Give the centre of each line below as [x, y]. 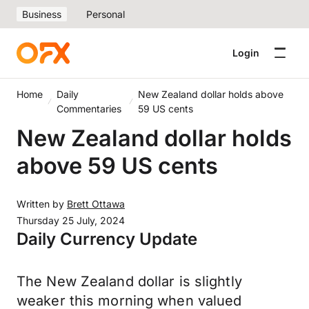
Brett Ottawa [96, 204]
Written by [42, 204]
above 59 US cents [120, 166]
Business [42, 14]
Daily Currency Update [107, 239]
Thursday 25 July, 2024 [71, 220]
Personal [106, 14]
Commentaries [89, 109]
